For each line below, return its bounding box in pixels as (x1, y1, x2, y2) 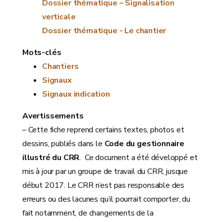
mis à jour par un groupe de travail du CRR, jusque (22, 166, 188, 177)
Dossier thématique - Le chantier (42, 25, 166, 37)
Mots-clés (22, 47, 61, 58)
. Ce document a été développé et (79, 152, 198, 164)
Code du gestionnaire (104, 138, 184, 150)
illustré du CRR (22, 152, 80, 164)
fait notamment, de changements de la (22, 208, 154, 219)
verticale (42, 11, 76, 23)
